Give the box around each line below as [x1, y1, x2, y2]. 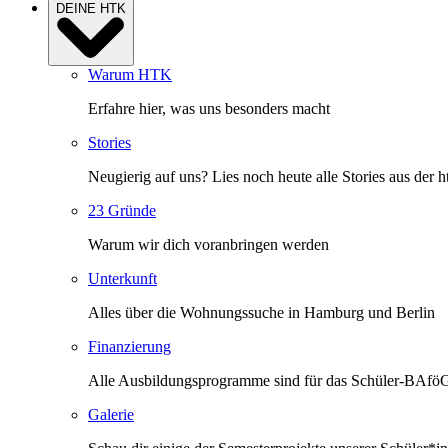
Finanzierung [88, 338, 171, 356]
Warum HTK [88, 66, 172, 84]
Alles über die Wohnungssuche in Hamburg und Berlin [88, 304, 435, 322]
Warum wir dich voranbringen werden [88, 236, 329, 254]
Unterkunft [88, 270, 157, 288]
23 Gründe [88, 202, 156, 220]
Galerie [88, 406, 134, 424]
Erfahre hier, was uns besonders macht [88, 100, 330, 118]
